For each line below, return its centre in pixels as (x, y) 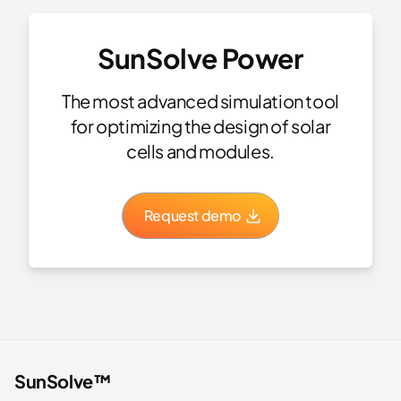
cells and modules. (200, 151)
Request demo (192, 215)
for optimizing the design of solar (200, 126)
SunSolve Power (200, 58)
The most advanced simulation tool (200, 101)
